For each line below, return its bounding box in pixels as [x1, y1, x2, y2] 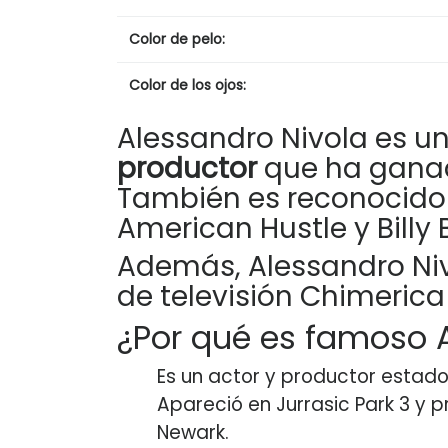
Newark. [157, 418, 229, 446]
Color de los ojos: [129, 74, 246, 95]
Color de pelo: [129, 28, 225, 49]
